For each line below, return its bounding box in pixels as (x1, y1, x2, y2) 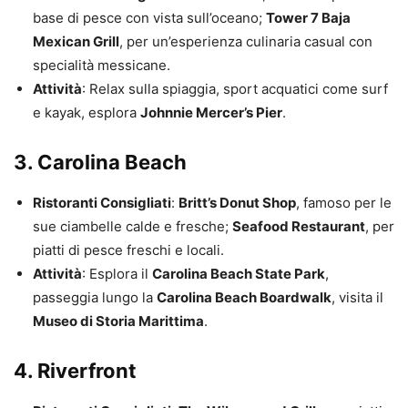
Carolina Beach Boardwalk (157, 288, 331, 306)
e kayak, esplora (33, 103, 140, 121)
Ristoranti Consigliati (33, 193, 171, 211)
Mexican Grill (33, 32, 119, 50)
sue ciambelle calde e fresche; (33, 217, 232, 235)
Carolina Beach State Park (152, 264, 325, 282)
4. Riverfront (14, 358, 137, 382)
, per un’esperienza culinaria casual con (119, 32, 372, 50)
